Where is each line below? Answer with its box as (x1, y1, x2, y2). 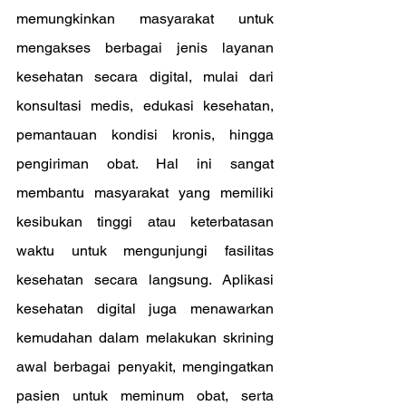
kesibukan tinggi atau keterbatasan (16, 213, 274, 230)
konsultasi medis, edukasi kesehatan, (16, 97, 274, 114)
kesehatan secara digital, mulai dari (16, 68, 274, 85)
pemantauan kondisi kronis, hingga (16, 126, 274, 143)
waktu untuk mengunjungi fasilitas (16, 242, 274, 259)
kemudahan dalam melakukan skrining (16, 329, 274, 346)
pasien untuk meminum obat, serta (16, 387, 274, 404)
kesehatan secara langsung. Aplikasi (16, 271, 274, 288)
